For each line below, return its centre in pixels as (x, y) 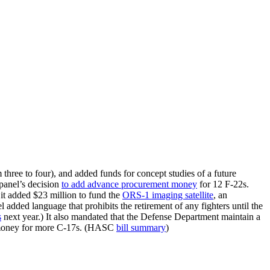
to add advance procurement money (129, 184)
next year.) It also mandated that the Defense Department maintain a (131, 216)
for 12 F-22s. (223, 184)
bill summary (141, 227)
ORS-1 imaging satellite (168, 195)
